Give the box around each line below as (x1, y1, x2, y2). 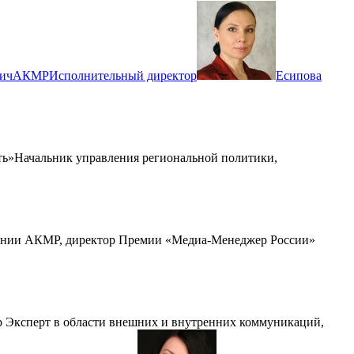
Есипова (276, 68, 322, 82)
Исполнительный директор (49, 68, 197, 82)
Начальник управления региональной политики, (14, 150, 277, 164)
